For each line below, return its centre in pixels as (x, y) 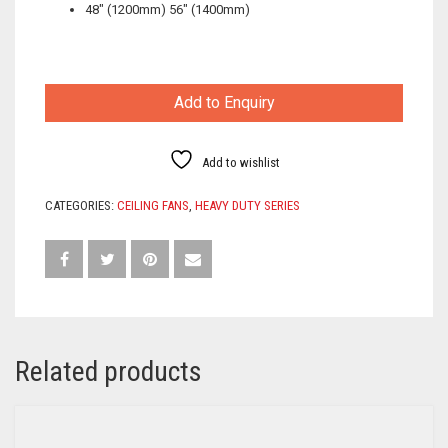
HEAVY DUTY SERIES (247, 205)
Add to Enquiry (224, 102)
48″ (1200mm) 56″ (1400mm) (167, 10)
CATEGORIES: (81, 205)
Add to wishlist (240, 162)
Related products (108, 372)
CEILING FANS (153, 205)
